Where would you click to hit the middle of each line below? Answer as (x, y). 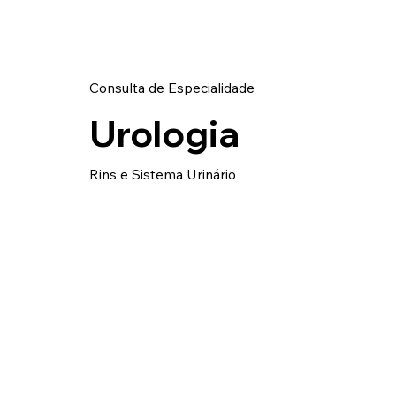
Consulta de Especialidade (171, 87)
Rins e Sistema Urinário (162, 175)
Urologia (164, 133)
